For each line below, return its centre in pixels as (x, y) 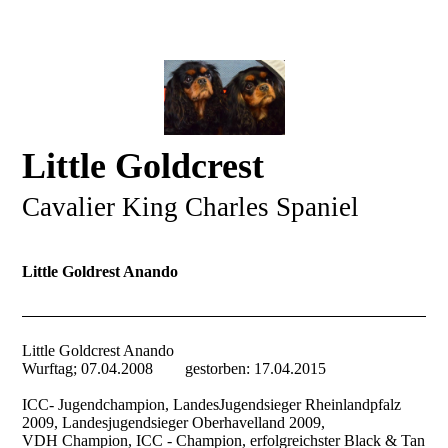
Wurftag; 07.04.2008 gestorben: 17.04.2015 (176, 368)
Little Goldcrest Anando (98, 350)
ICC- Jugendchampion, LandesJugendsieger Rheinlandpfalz (212, 404)
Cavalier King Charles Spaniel (191, 207)
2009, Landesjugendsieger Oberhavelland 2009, (174, 422)
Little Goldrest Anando (100, 271)
